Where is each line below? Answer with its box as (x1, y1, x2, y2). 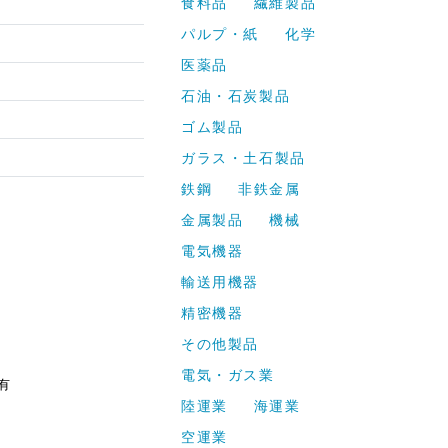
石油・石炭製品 (181, 87, 291, 104)
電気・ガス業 (181, 366, 275, 383)
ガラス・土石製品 (181, 149, 306, 166)
